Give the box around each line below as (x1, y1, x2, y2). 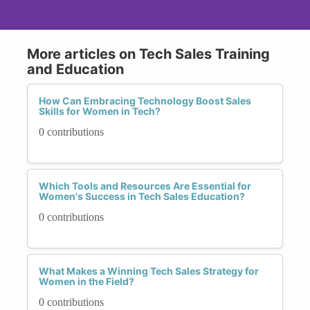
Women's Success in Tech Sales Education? (39, 190, 245, 202)
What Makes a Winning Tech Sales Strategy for (39, 264, 259, 277)
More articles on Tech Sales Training (27, 45, 270, 62)
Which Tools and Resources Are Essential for (39, 179, 251, 192)
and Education (27, 60, 124, 77)
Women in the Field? (39, 275, 134, 287)
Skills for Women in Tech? (39, 104, 161, 117)
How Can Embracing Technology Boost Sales (39, 94, 251, 107)
